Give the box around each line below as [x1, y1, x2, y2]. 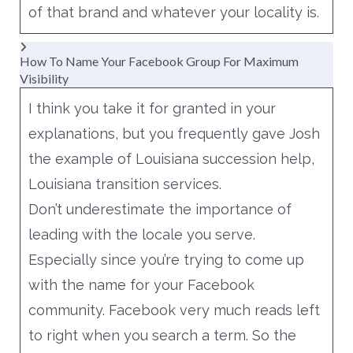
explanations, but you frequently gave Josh [28, 124, 320, 142]
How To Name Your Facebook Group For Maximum [19, 53, 299, 69]
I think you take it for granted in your [28, 99, 276, 117]
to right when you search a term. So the [28, 326, 296, 344]
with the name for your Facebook [28, 276, 255, 293]
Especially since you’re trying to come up [28, 251, 304, 268]
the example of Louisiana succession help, [28, 150, 314, 167]
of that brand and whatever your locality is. [28, 3, 319, 20]
